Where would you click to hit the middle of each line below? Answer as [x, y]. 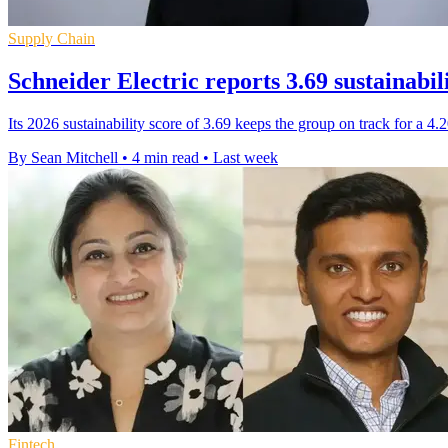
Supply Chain [51, 38]
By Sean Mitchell [63, 157]
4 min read [165, 157]
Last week [245, 157]
